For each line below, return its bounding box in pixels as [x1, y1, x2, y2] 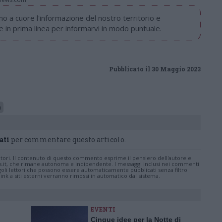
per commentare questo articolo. [9, 135, 126, 144]
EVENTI [91, 205, 115, 213]
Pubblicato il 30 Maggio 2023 [109, 65, 201, 73]
